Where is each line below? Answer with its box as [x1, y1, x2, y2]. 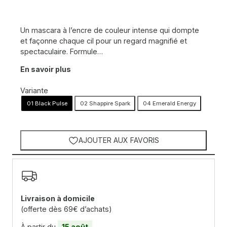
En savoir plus [20, 65, 71, 74]
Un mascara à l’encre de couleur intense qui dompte [20, 25, 199, 34]
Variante [20, 86, 48, 95]
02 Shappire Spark [80, 99, 130, 107]
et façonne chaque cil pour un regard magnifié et [20, 36, 187, 45]
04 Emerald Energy [142, 99, 196, 107]
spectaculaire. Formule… [20, 47, 103, 56]
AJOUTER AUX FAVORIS [78, 135, 159, 144]
